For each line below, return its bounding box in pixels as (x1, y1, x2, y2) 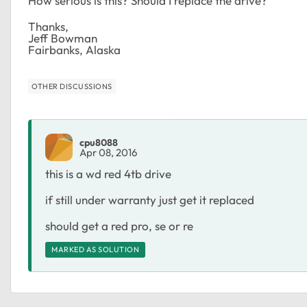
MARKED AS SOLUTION (51, 245, 139, 254)
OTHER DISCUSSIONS (32, 82, 112, 91)
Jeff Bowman (28, 31, 97, 45)
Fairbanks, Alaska (28, 42, 121, 57)
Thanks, (28, 19, 69, 34)
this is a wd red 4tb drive (45, 167, 171, 181)
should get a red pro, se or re (45, 219, 193, 233)
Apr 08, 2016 (79, 145, 137, 159)
